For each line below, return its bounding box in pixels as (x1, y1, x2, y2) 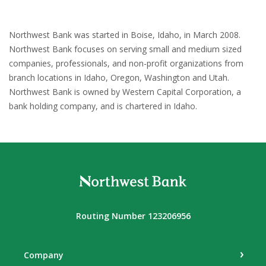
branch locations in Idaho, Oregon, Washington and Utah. (9, 71, 229, 83)
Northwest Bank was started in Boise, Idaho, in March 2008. (9, 28, 240, 40)
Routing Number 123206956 (75, 210, 191, 221)
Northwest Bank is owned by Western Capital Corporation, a (9, 85, 241, 97)
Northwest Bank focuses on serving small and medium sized (9, 43, 242, 55)
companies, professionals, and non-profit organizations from (9, 57, 243, 69)
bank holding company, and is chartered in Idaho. (9, 100, 197, 112)
